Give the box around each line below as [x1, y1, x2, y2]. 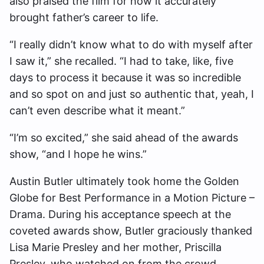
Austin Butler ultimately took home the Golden [9, 175, 239, 188]
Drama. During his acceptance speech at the [9, 208, 231, 221]
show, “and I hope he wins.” [9, 148, 147, 161]
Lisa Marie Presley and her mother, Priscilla [9, 241, 222, 254]
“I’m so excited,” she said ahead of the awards [9, 131, 238, 144]
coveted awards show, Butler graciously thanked [9, 225, 252, 237]
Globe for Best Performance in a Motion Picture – [9, 192, 255, 204]
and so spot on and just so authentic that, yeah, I [9, 88, 254, 101]
